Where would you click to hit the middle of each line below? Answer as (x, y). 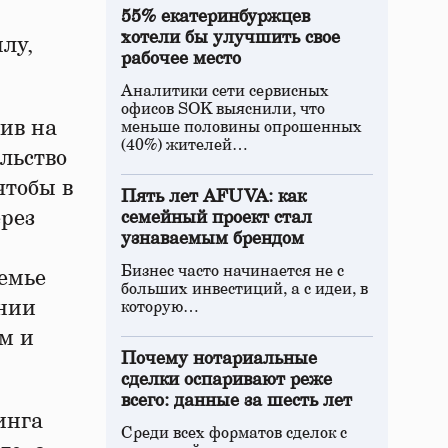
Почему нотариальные (219, 359)
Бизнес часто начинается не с (232, 271)
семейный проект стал (216, 218)
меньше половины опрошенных (241, 127)
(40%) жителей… (184, 145)
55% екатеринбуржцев (215, 17)
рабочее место (181, 59)
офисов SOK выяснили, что (223, 109)
